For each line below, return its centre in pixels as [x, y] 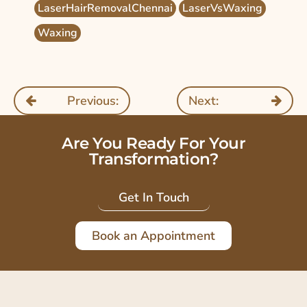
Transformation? [153, 159]
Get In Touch [153, 197]
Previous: [93, 100]
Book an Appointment [153, 235]
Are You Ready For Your [153, 143]
